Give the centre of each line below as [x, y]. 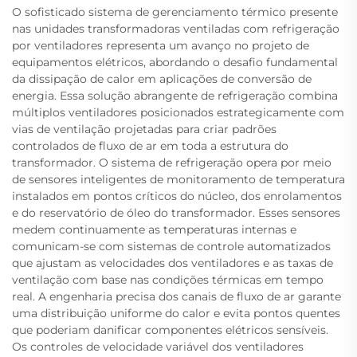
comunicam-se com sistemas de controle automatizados [171, 246]
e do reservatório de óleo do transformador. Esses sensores [176, 213]
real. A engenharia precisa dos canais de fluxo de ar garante [177, 296]
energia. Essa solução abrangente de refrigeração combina [175, 96]
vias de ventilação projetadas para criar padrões [144, 129]
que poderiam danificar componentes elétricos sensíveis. [170, 330]
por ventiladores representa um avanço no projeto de [161, 45]
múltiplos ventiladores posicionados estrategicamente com [178, 112]
